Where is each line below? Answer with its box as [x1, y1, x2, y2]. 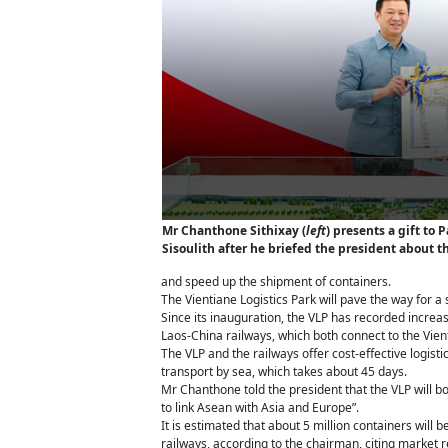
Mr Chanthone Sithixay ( [162, 222, 306, 239]
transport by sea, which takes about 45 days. [161, 363, 407, 380]
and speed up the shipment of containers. [161, 273, 397, 290]
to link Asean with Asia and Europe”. [161, 399, 359, 416]
